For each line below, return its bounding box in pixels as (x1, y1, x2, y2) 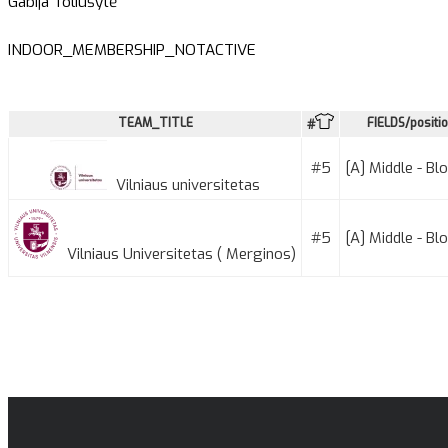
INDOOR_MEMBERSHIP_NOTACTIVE (8, 39, 256, 60)
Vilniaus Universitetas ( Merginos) (63, 243, 296, 264)
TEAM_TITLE (117, 114, 193, 131)
